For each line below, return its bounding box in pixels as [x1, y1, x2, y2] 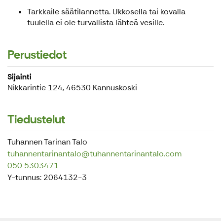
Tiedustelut [7, 111, 65, 127]
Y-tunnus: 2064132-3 [7, 172, 87, 183]
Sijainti [7, 72, 32, 82]
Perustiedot [7, 47, 67, 63]
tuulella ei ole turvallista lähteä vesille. [27, 17, 164, 28]
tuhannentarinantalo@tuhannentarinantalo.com [7, 148, 182, 159]
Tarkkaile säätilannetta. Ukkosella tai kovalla [27, 6, 185, 17]
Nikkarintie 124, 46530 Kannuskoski [7, 82, 137, 93]
